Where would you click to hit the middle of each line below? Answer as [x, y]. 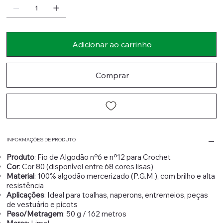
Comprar [112, 75]
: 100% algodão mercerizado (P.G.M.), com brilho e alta [125, 176]
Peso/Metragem [35, 214]
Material [21, 176]
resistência [25, 186]
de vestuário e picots [42, 205]
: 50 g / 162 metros [95, 214]
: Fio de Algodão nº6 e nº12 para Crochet [103, 157]
